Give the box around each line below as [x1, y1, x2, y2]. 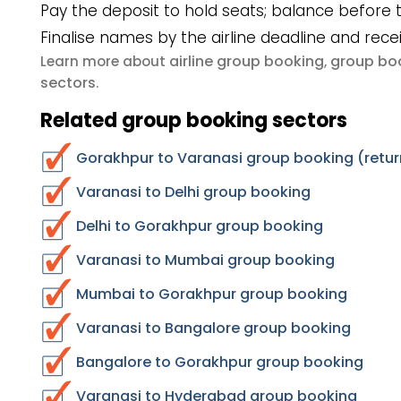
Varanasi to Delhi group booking [76, 182, 311, 202]
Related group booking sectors [40, 107, 347, 134]
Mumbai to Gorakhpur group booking [76, 284, 347, 304]
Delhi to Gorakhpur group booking [76, 216, 323, 236]
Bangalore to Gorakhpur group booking [76, 352, 363, 372]
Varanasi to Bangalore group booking [76, 318, 351, 338]
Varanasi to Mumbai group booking [76, 250, 335, 270]
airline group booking [169, 51, 324, 72]
